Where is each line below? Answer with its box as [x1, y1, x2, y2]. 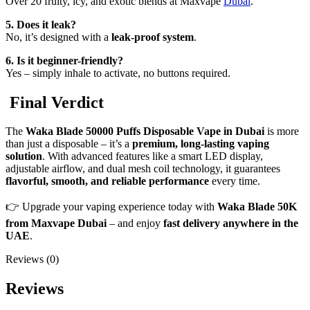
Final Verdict [6, 93, 104, 111]
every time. [209, 175, 260, 188]
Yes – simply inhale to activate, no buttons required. [6, 66, 230, 79]
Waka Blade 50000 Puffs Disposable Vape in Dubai [26, 125, 264, 138]
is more [264, 125, 299, 138]
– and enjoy [107, 217, 163, 230]
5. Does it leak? [6, 18, 76, 30]
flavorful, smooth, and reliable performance [6, 175, 209, 188]
